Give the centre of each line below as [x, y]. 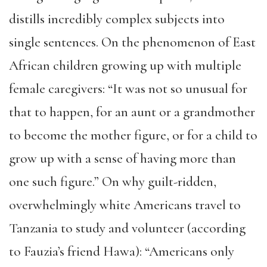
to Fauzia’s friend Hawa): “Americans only [122, 252]
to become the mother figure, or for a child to [133, 136]
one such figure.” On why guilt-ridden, [113, 182]
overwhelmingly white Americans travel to [125, 205]
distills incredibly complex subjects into [117, 19]
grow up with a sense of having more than [122, 159]
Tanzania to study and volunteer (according [127, 229]
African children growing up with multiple [125, 66]
